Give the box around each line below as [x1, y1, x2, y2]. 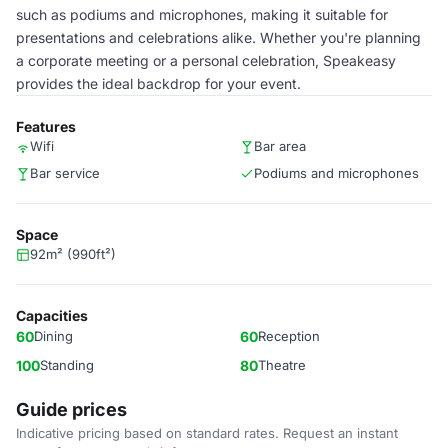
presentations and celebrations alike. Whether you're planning [16, 29, 421, 46]
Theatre [258, 357, 306, 373]
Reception [258, 328, 320, 344]
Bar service [30, 165, 100, 181]
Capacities [16, 307, 88, 324]
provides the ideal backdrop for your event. [16, 75, 301, 92]
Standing [40, 357, 94, 373]
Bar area [254, 138, 306, 154]
